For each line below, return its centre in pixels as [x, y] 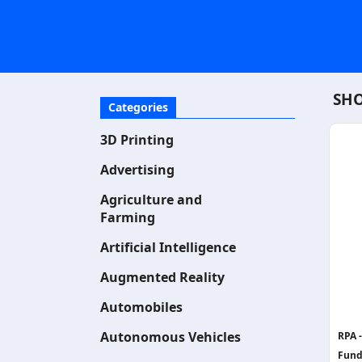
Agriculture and [151, 200]
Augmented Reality [162, 277]
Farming [128, 217]
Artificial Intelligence [168, 247]
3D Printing [137, 140]
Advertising [137, 170]
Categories [138, 107]
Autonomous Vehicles [170, 337]
